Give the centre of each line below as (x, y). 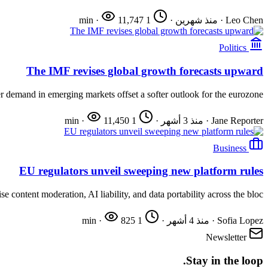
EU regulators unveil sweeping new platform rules (141, 171)
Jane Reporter (237, 120)
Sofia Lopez (240, 221)
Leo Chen (244, 20)
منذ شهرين (197, 20)
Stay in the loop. (225, 260)
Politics (233, 48)
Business (230, 148)
